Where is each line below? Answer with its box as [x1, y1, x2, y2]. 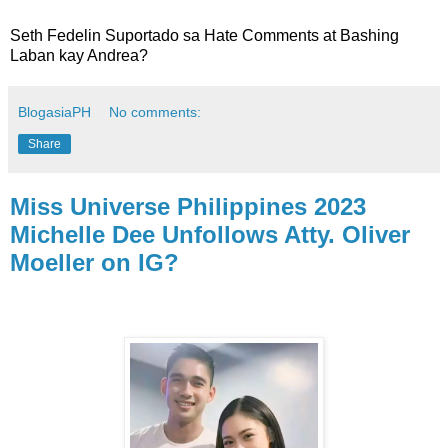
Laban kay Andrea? [10, 47, 148, 65]
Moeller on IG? [10, 249, 179, 277]
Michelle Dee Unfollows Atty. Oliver [10, 221, 410, 249]
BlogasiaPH [18, 104, 91, 121]
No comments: [109, 104, 202, 121]
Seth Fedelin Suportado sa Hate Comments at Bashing [10, 27, 399, 45]
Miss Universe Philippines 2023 [10, 193, 366, 221]
